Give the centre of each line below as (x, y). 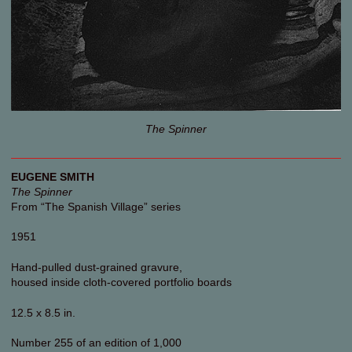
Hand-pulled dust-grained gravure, (97, 267)
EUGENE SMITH (53, 176)
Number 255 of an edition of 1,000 (96, 343)
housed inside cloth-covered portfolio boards (121, 282)
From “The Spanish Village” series (96, 206)
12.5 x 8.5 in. (43, 312)
